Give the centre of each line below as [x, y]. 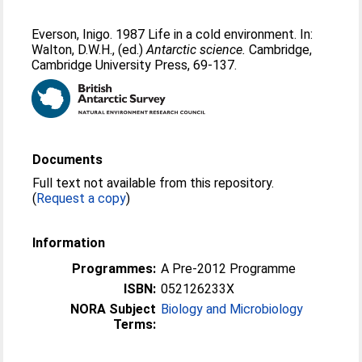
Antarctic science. [196, 50]
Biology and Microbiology [232, 309]
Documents [68, 160]
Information [69, 243]
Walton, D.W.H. [72, 50]
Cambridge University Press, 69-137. [135, 65]
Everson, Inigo [71, 34]
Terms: [135, 324]
